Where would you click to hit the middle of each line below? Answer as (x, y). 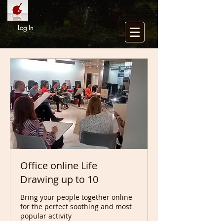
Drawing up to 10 (59, 180)
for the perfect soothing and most (76, 207)
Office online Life (59, 166)
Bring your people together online (76, 197)
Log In (26, 28)
